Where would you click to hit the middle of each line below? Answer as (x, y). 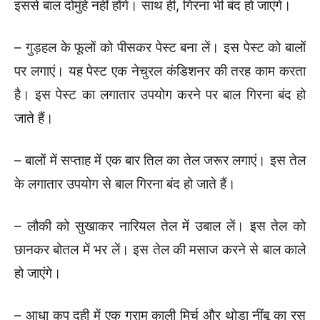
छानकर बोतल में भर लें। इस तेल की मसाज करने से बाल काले (160, 249)
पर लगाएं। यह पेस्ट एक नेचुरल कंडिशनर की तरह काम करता (160, 71)
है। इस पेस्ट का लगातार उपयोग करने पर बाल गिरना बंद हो (160, 94)
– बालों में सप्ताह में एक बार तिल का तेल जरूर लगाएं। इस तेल (160, 160)
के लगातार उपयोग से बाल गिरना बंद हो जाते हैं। (125, 184)
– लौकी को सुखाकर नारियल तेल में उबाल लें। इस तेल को (160, 226)
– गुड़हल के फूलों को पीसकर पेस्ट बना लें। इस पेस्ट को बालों (160, 47)
